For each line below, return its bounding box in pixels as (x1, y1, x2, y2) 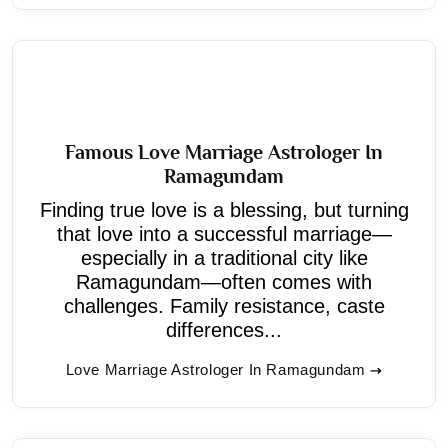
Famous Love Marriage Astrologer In (65, 140, 383, 163)
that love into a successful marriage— (56, 222, 392, 245)
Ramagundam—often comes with (76, 270, 372, 293)
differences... (166, 318, 282, 341)
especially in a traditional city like (80, 246, 368, 269)
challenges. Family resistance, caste (63, 294, 385, 317)
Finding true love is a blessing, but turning (39, 198, 409, 221)
